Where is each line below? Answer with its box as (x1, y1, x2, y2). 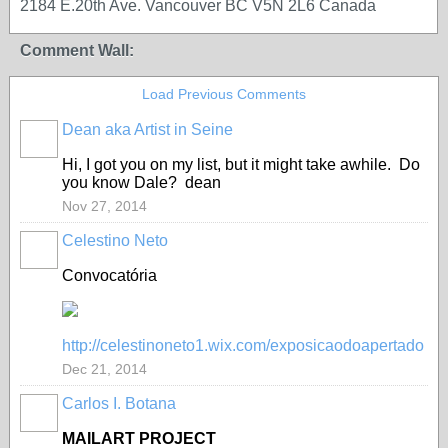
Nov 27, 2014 (62, 198, 147, 214)
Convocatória (62, 267, 161, 284)
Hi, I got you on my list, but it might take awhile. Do (62, 156, 420, 173)
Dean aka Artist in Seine (62, 121, 233, 138)
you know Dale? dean (62, 174, 221, 191)
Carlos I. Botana (62, 395, 176, 412)
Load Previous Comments (142, 86, 306, 102)
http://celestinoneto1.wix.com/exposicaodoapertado (62, 337, 424, 354)
